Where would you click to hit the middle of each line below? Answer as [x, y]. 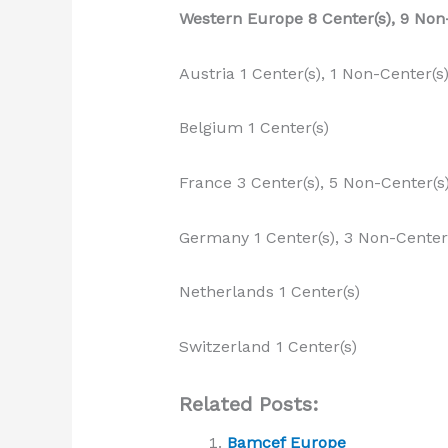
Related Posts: [248, 404]
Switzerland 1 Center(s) [267, 346]
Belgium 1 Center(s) [253, 128]
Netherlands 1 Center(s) [269, 292]
